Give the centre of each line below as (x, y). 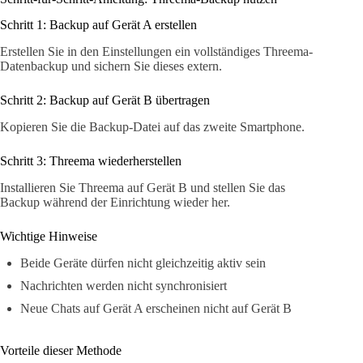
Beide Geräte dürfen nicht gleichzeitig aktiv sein (143, 263)
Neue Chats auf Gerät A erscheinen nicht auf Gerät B (156, 308)
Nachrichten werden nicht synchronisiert (124, 285)
